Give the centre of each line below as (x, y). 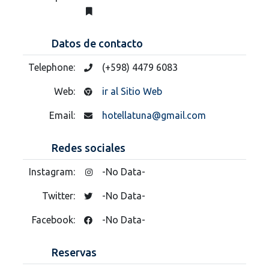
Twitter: (60, 195)
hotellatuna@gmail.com (154, 115)
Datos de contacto (97, 43)
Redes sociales (89, 147)
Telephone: (53, 67)
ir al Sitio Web (132, 91)
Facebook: (55, 219)
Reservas (74, 252)
